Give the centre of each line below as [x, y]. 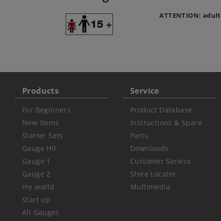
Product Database [161, 110]
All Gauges [40, 212]
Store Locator [153, 174]
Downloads [149, 148]
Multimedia [150, 186]
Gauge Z [36, 174]
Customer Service [161, 161]
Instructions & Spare [166, 122]
